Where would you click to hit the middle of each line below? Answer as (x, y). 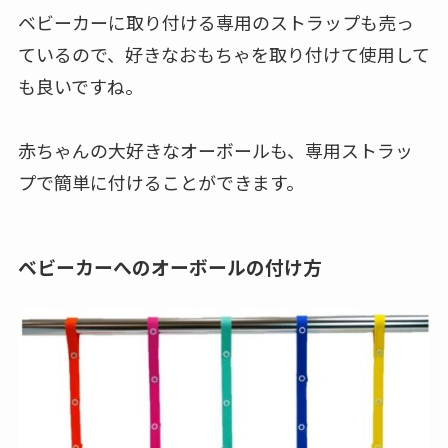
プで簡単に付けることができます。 (160, 181)
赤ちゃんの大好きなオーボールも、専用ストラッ (215, 149)
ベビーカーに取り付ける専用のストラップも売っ (215, 21)
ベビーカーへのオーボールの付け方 (169, 267)
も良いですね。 (80, 85)
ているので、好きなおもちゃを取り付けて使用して (223, 53)
